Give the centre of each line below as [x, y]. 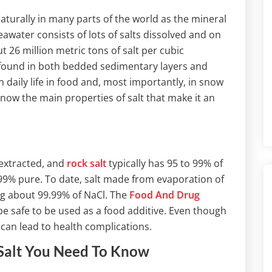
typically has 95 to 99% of [165, 164]
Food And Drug [165, 195]
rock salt [87, 164]
